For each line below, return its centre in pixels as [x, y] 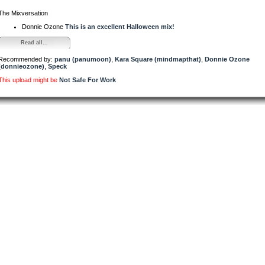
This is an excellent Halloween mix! [120, 26]
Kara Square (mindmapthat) [158, 59]
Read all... [34, 42]
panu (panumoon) [83, 59]
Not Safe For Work [88, 80]
